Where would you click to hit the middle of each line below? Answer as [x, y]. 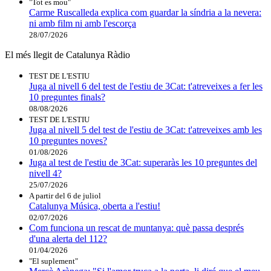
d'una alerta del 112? [68, 238]
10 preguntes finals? [67, 97]
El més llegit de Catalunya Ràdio [67, 54]
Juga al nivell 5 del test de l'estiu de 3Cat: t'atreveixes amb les [145, 129]
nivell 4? [45, 173]
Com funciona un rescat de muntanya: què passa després [136, 227]
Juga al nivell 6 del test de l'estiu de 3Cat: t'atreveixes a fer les [146, 86]
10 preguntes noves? [68, 140]
